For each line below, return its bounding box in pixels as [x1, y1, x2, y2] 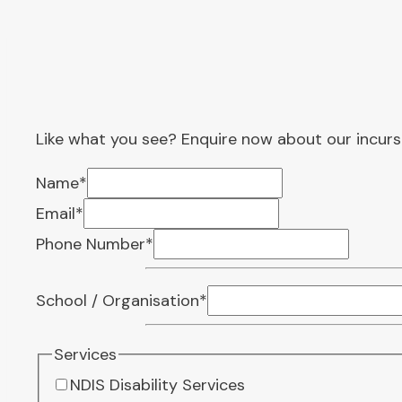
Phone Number [36, 232, 145, 255]
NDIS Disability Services [69, 373, 245, 396]
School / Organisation [36, 289, 199, 311]
